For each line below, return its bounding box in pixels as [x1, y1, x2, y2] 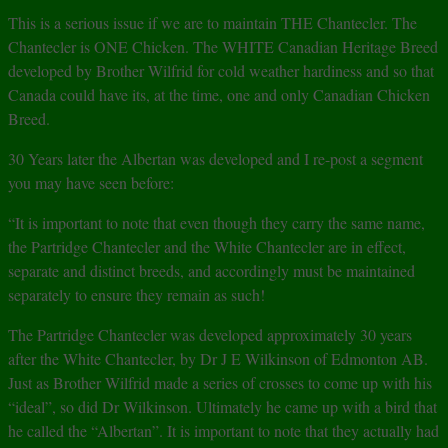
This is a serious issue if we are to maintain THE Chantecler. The [8, 12, 417, 34]
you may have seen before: [8, 172, 174, 194]
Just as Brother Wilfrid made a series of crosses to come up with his [8, 372, 432, 394]
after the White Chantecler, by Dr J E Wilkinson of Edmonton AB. [8, 348, 428, 370]
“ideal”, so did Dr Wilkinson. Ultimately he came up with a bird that [8, 396, 437, 418]
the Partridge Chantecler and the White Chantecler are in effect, [8, 236, 406, 258]
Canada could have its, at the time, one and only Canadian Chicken [8, 84, 430, 106]
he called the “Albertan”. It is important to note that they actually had [8, 420, 439, 442]
